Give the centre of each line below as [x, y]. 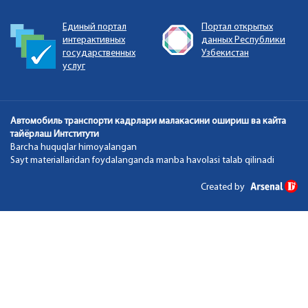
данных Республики [243, 40]
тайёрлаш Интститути [55, 134]
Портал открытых [237, 27]
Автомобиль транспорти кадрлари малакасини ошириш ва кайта [148, 121]
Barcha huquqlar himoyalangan [74, 147]
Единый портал [95, 27]
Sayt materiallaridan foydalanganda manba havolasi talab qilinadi [142, 160]
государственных [99, 53]
